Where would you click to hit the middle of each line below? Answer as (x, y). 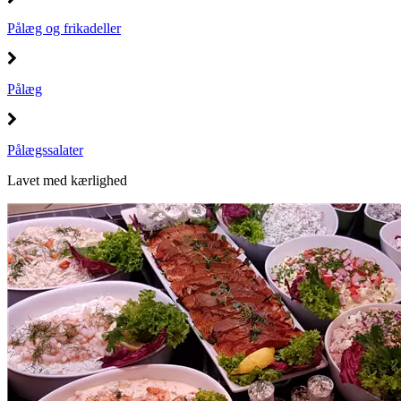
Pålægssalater (45, 149)
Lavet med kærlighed (67, 180)
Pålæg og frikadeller (64, 28)
